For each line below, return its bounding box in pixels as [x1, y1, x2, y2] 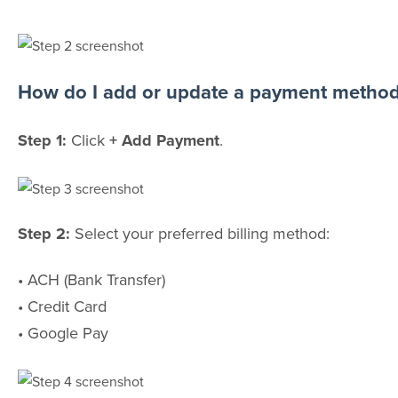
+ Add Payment [108, 128, 219, 152]
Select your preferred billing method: [74, 221, 330, 244]
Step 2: [17, 221, 75, 245]
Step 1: [17, 128, 67, 152]
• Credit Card [17, 295, 107, 318]
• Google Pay [17, 322, 108, 345]
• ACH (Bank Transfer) [17, 268, 165, 291]
